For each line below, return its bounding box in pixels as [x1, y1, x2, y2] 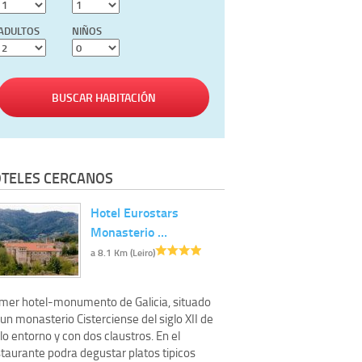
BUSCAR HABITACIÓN [51, 89, 156, 107]
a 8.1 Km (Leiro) [90, 245, 155, 259]
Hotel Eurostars [90, 202, 179, 221]
